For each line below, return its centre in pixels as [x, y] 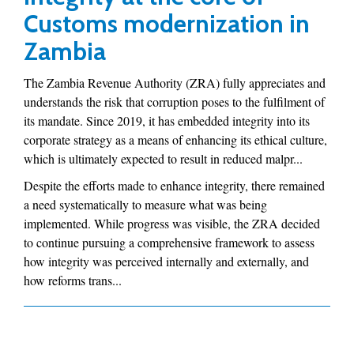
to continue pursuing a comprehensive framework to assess [169, 242]
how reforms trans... [73, 280]
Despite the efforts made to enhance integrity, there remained [174, 185]
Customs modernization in [167, 24]
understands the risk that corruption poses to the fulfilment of [174, 102]
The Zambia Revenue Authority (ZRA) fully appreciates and [175, 83]
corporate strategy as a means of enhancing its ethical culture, [175, 139]
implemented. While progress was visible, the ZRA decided [172, 223]
